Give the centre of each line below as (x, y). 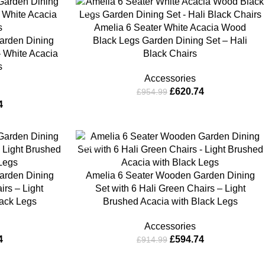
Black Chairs (170, 54)
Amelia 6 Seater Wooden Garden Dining (170, 175)
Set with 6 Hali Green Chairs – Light (170, 188)
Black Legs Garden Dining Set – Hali (170, 41)
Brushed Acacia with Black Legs (170, 201)
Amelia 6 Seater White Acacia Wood (170, 28)
